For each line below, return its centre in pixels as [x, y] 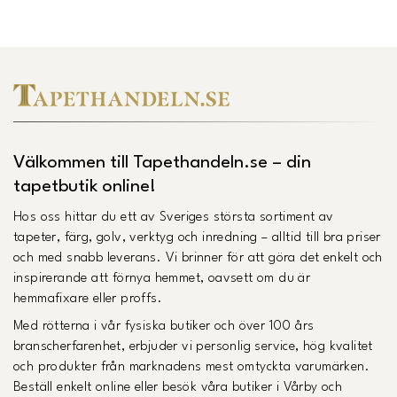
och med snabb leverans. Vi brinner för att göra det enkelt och [198, 258]
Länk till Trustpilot [253, 14]
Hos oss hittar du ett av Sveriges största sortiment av [174, 217]
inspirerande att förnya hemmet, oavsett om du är [162, 278]
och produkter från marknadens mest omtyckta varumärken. [191, 367]
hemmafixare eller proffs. [88, 299]
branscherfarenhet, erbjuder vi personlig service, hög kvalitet [193, 346]
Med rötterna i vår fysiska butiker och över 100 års [164, 326]
